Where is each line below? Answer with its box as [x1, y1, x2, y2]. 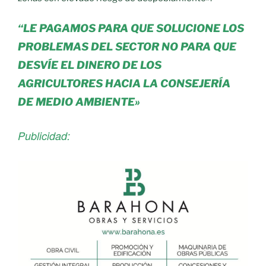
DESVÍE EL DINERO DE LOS [18, 58, 161, 71]
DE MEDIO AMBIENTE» [18, 95, 140, 108]
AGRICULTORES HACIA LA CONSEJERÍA [18, 77, 230, 90]
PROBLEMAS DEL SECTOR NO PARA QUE [18, 40, 236, 53]
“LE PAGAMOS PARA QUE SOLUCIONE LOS [18, 21, 244, 34]
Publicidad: [18, 128, 70, 143]
